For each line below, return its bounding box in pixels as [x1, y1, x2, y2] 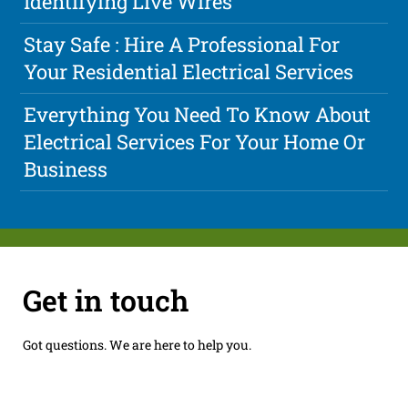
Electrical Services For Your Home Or [24, 128, 366, 156]
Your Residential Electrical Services [24, 58, 354, 86]
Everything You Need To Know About [24, 101, 372, 128]
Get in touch [22, 280, 189, 320]
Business [24, 156, 108, 183]
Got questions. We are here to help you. [22, 335, 251, 353]
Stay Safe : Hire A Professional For [24, 31, 341, 58]
